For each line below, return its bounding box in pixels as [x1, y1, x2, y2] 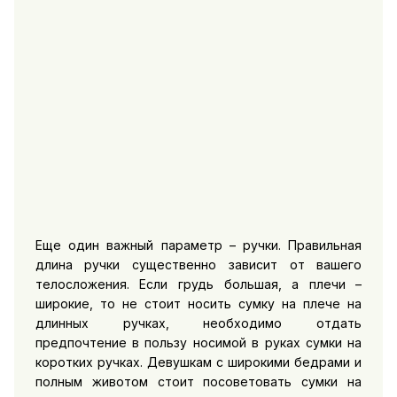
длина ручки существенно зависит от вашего [35, 256, 362, 272]
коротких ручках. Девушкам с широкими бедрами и [35, 354, 362, 370]
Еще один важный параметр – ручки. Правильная [35, 237, 362, 253]
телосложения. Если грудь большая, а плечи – [35, 276, 362, 292]
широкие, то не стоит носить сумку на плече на [35, 295, 362, 311]
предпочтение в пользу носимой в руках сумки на [35, 334, 362, 350]
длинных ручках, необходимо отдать [35, 315, 362, 331]
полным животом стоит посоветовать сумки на [35, 373, 362, 389]
